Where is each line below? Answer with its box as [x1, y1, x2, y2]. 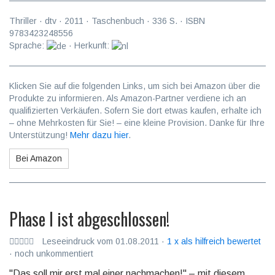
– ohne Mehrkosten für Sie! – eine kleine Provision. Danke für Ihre [9, 118, 265, 128]
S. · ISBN [167, 16, 205, 26]
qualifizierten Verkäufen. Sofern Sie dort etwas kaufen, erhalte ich [9, 106, 261, 116]
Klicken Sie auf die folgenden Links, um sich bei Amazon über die [9, 81, 260, 91]
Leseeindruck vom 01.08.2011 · [40, 236, 167, 247]
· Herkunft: [66, 41, 112, 50]
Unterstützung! [9, 130, 70, 141]
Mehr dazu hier [70, 130, 128, 141]
